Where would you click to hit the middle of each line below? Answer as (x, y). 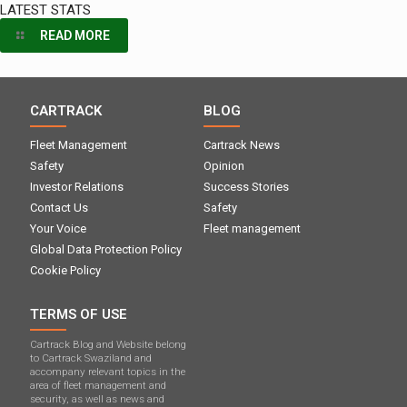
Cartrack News (241, 145)
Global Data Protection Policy (106, 250)
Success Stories (246, 187)
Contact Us (59, 208)
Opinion (223, 166)
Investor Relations (77, 187)
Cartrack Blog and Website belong (108, 345)
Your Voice (58, 229)
